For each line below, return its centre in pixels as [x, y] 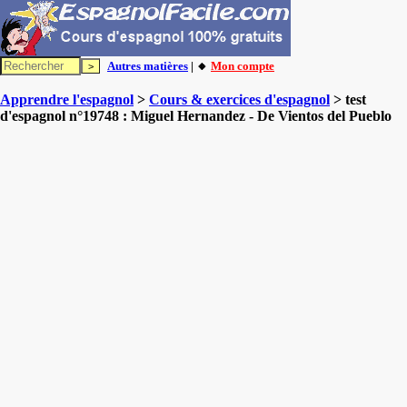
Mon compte [243, 66]
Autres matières [148, 66]
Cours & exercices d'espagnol [239, 99]
